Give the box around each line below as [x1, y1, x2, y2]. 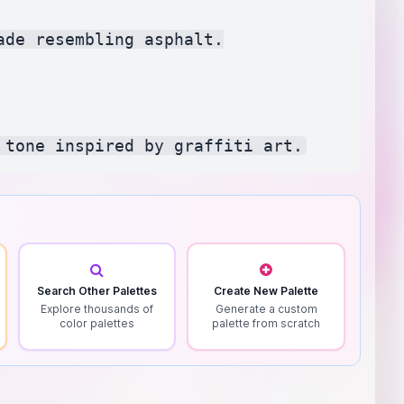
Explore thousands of [41, 301, 154, 316]
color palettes [60, 316, 135, 330]
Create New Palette [214, 283, 319, 298]
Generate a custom [215, 301, 317, 316]
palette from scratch [212, 316, 321, 330]
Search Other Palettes [37, 283, 158, 298]
